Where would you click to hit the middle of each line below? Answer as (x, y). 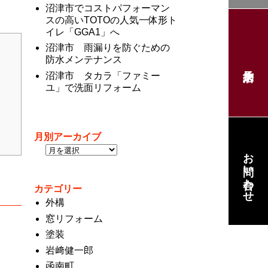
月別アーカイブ (67, 136)
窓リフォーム (74, 218)
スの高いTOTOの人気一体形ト (111, 20)
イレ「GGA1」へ (82, 32)
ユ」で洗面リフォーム (93, 87)
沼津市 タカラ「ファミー (103, 75)
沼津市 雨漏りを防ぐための (107, 48)
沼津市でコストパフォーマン (107, 8)
